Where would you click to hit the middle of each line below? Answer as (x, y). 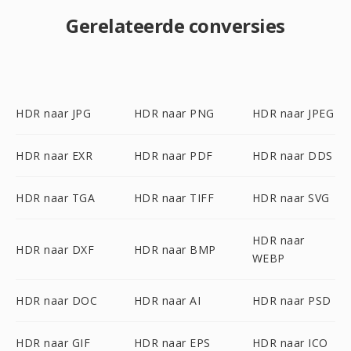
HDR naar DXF (55, 249)
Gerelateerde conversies (175, 25)
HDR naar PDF (173, 156)
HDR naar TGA (55, 198)
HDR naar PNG (174, 113)
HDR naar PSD (291, 300)
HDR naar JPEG (293, 113)
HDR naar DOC (56, 300)
